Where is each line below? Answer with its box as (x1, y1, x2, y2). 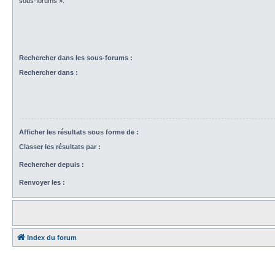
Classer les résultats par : (19, 143, 101, 151)
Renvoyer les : (19, 179, 65, 187)
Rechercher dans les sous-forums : (19, 53, 133, 61)
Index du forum (27, 234, 77, 242)
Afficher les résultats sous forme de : (19, 128, 139, 136)
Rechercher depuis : (19, 161, 84, 169)
